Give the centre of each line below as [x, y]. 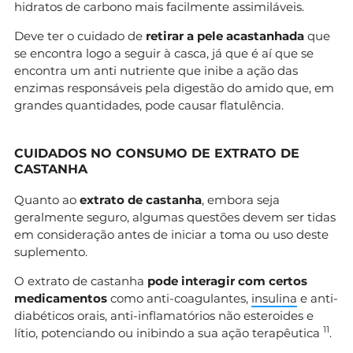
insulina [274, 298]
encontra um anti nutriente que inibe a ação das [156, 70]
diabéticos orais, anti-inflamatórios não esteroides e [164, 315]
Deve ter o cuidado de [80, 35]
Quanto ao [47, 199]
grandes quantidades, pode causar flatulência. [149, 105]
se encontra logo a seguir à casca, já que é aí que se [164, 53]
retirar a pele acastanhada [225, 35]
